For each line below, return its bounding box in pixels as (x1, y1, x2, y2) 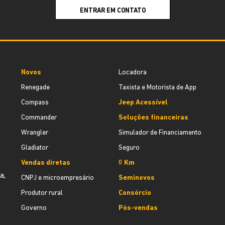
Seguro (118, 144, 140, 152)
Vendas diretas (21, 159, 70, 167)
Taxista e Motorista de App (118, 84, 196, 91)
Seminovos (118, 174, 155, 182)
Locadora (118, 69, 147, 76)
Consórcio (118, 189, 151, 197)
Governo (21, 204, 47, 212)
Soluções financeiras (118, 114, 188, 122)
